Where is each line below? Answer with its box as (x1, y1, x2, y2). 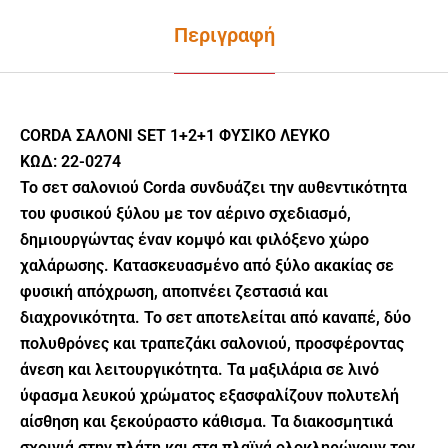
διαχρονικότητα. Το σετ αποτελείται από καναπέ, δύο (20, 307, 411, 327)
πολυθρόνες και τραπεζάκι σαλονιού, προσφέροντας (20, 333, 404, 353)
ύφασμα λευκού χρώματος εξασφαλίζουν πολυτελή (20, 385, 399, 405)
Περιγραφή (173, 22, 275, 47)
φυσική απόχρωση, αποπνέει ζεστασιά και (20, 281, 328, 301)
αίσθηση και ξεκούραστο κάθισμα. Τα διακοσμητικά (20, 411, 393, 431)
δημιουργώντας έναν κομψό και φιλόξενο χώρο (20, 229, 369, 249)
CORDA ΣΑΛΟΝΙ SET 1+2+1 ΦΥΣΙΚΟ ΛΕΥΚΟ (20, 125, 330, 145)
